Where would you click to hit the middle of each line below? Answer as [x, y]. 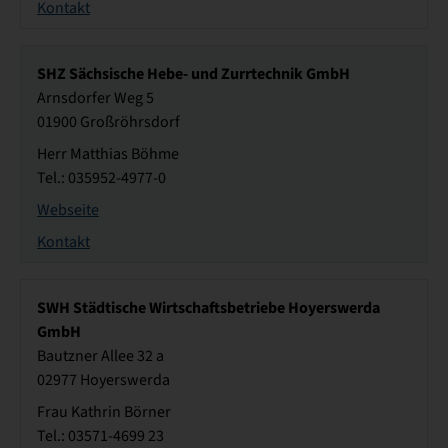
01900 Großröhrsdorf [108, 122]
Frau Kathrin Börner [104, 412]
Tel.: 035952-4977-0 [101, 178]
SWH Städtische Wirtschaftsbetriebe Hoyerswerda [208, 308]
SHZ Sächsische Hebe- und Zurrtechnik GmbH [193, 74]
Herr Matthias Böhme [108, 154]
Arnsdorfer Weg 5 [95, 98]
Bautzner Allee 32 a [100, 356]
